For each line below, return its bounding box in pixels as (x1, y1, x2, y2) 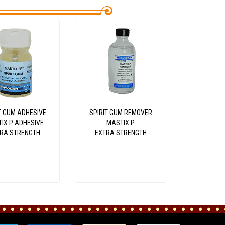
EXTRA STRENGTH (94, 129, 147, 137)
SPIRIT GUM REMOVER (89, 108, 152, 117)
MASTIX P (106, 119, 135, 127)
